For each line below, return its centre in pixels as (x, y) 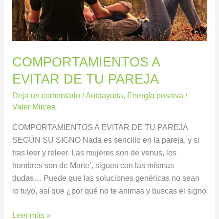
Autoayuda (105, 96)
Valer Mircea (34, 107)
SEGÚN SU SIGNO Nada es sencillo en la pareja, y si (106, 140)
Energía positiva (155, 96)
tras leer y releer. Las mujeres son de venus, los (95, 152)
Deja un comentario (46, 96)
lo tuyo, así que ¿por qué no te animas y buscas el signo (109, 190)
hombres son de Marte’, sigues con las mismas (93, 165)
